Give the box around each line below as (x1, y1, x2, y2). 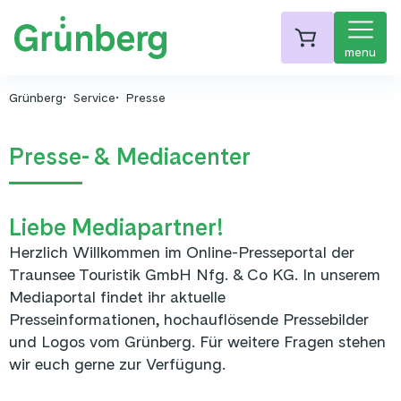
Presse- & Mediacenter (9, 142, 251, 170)
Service (73, 90, 115, 105)
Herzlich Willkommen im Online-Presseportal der (9, 243, 354, 261)
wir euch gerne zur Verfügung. (9, 354, 226, 373)
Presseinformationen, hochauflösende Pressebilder (9, 310, 369, 328)
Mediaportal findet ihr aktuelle (9, 287, 226, 306)
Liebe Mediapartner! (9, 213, 224, 241)
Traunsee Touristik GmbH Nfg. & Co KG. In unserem (9, 265, 380, 284)
